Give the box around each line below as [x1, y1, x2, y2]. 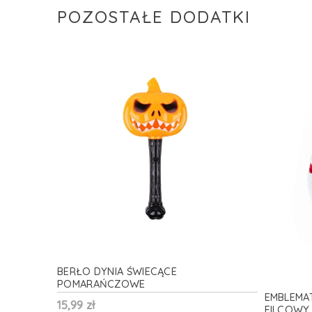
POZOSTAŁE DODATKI [57, 6, 251, 27]
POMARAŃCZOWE [57, 276, 146, 290]
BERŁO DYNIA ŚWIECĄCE [57, 264, 178, 278]
